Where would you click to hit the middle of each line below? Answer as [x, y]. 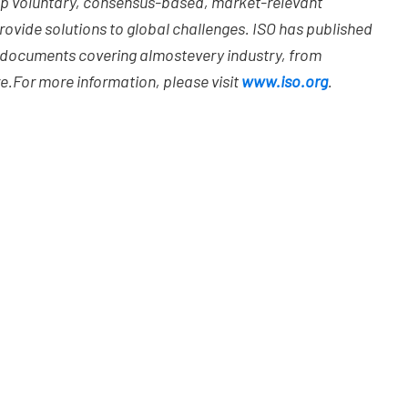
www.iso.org [285, 81]
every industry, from [254, 55]
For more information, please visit [127, 81]
